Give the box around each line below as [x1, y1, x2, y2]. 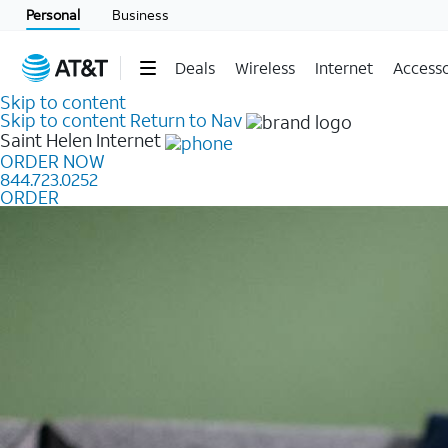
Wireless [234, 57, 295, 78]
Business [112, 5, 169, 24]
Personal [26, 5, 80, 24]
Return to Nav [130, 108, 242, 132]
